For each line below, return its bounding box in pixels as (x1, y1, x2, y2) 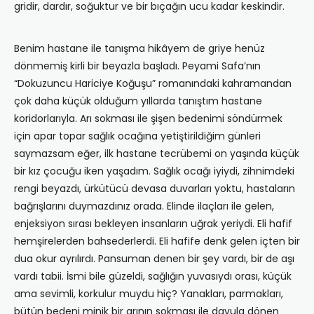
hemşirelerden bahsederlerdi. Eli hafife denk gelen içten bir (14, 234, 300, 249)
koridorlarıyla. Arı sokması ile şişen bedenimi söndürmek (14, 111, 282, 126)
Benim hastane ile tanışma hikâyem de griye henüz (14, 41, 265, 56)
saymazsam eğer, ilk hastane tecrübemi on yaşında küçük (14, 146, 299, 161)
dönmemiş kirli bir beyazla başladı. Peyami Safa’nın (14, 59, 261, 74)
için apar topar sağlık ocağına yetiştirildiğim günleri (14, 129, 261, 144)
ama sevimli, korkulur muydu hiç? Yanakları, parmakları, (14, 287, 283, 301)
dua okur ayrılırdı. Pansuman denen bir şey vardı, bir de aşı (14, 252, 294, 266)
